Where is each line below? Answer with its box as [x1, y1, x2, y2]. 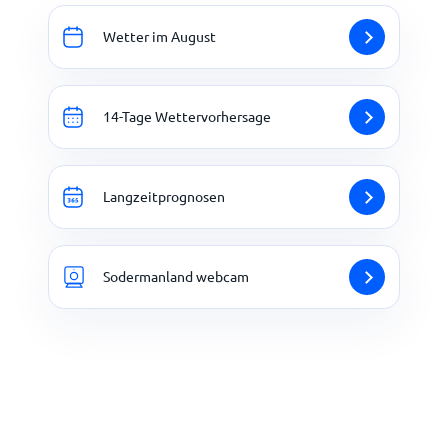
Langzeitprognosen [103, 187, 225, 206]
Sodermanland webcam [103, 267, 249, 286]
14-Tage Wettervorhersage [103, 107, 271, 126]
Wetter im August [103, 27, 216, 46]
